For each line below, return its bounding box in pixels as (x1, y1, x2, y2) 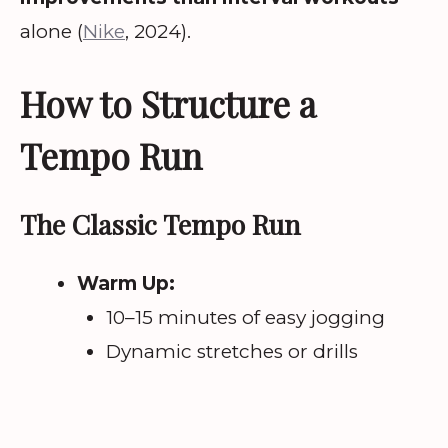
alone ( (20, 20, 83, 44)
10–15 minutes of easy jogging (105, 305, 385, 329)
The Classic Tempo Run (20, 205, 300, 242)
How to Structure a (20, 79, 316, 127)
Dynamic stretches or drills (105, 339, 358, 363)
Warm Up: (77, 271, 175, 295)
